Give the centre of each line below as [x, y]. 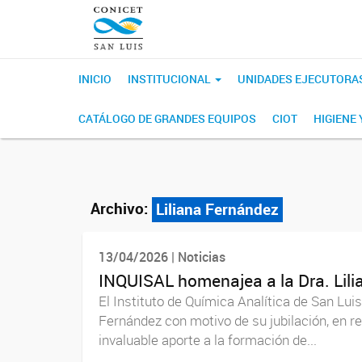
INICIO [95, 79]
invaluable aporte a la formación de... [208, 340]
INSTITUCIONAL [170, 79]
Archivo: [119, 208]
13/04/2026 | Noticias [162, 257]
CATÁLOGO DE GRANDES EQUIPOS [167, 118]
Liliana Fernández [217, 209]
